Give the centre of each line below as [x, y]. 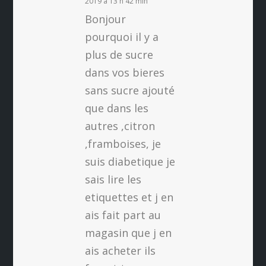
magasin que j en [128, 233]
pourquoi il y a [121, 37]
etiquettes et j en [129, 197]
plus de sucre [119, 55]
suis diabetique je [130, 162]
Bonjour [105, 19]
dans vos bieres [124, 73]
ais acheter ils [120, 251]
